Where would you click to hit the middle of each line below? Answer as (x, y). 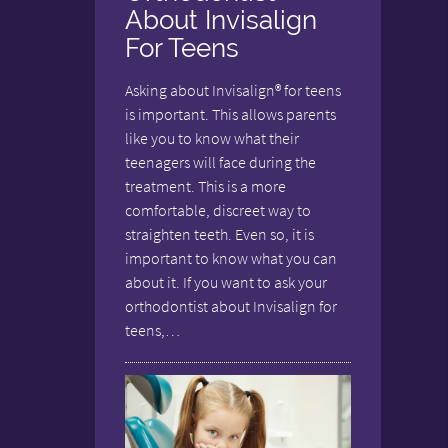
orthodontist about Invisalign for (231, 306)
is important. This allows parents (231, 114)
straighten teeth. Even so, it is (220, 234)
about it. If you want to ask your (226, 282)
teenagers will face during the (221, 162)
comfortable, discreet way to (218, 210)
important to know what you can (231, 258)
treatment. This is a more (206, 186)
